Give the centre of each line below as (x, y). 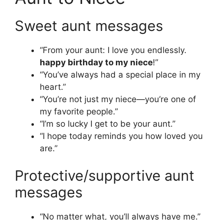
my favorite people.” (79, 112)
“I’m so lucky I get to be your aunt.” (108, 124)
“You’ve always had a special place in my (120, 75)
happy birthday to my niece (96, 63)
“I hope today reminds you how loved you (121, 136)
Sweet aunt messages (89, 26)
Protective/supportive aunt (105, 175)
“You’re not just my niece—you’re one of (118, 99)
